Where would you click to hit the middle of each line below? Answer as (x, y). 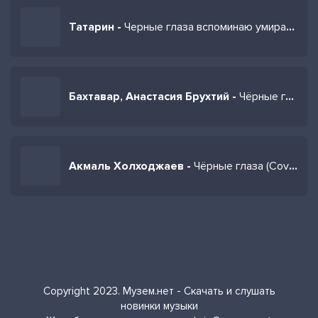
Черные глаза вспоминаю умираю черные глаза (205, 27)
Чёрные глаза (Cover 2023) (241, 166)
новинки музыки (159, 306)
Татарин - (97, 27)
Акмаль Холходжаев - (131, 166)
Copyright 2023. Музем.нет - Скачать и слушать (159, 291)
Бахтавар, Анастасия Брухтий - (154, 97)
